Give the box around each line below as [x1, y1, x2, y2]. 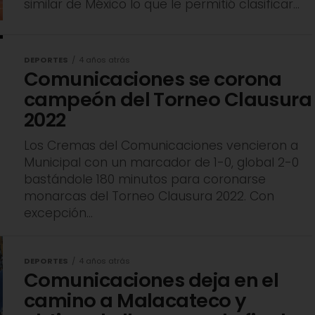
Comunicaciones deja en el [24, 266, 279, 295]
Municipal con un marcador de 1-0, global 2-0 [24, 154, 299, 172]
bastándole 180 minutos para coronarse [24, 171, 266, 188]
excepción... [24, 205, 93, 222]
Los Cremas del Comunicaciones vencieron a [24, 137, 298, 155]
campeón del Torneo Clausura [24, 86, 312, 114]
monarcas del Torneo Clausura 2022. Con [24, 188, 274, 205]
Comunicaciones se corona [24, 65, 282, 94]
